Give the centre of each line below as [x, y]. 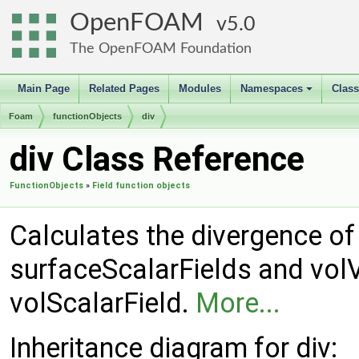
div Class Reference [157, 159]
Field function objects [141, 186]
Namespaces [272, 89]
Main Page [44, 89]
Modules [200, 89]
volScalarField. [103, 303]
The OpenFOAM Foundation [161, 48]
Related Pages [124, 89]
